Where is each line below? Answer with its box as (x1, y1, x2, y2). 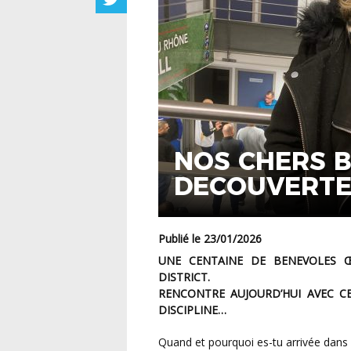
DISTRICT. (158, 270, 210, 285)
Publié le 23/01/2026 (165, 231, 262, 247)
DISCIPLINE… (158, 302, 226, 318)
